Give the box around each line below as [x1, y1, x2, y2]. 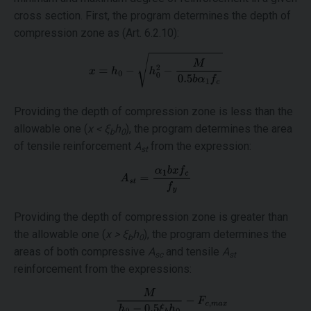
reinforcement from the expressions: [14, 262, 192, 276]
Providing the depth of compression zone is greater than [14, 210, 288, 224]
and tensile [163, 244, 222, 258]
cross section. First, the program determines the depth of [14, 9, 291, 22]
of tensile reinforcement [14, 140, 134, 153]
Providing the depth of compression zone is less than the [14, 105, 293, 119]
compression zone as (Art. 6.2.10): [14, 26, 179, 40]
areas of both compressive [14, 244, 148, 258]
